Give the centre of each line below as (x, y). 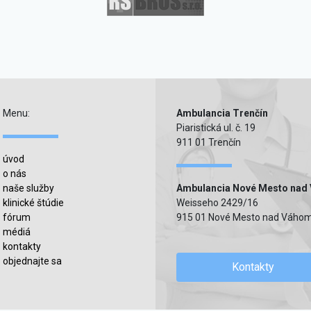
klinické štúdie (33, 203)
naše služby (28, 188)
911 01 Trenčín (209, 142)
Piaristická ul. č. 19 (216, 128)
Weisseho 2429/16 (217, 203)
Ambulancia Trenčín (222, 113)
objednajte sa (32, 261)
